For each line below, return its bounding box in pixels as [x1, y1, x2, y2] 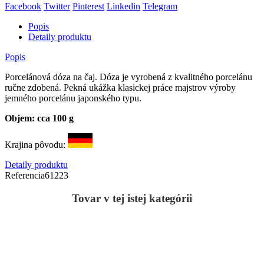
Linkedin [107, 1, 140, 12]
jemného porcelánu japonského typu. [5, 93, 144, 104]
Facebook [5, 1, 41, 12]
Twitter [44, 1, 70, 12]
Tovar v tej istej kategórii [72, 192, 192, 204]
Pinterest [72, 1, 104, 12]
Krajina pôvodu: [5, 140, 68, 150]
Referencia [5, 170, 45, 181]
